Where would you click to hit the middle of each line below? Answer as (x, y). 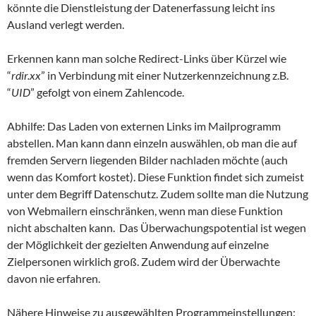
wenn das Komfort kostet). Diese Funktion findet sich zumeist (156, 176)
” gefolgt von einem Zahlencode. (107, 92)
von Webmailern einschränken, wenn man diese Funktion (145, 210)
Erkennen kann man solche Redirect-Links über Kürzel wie (147, 58)
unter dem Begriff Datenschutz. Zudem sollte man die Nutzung (158, 193)
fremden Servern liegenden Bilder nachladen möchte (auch (147, 159)
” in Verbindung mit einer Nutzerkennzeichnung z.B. (165, 75)
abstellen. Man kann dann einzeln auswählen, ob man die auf (152, 142)
